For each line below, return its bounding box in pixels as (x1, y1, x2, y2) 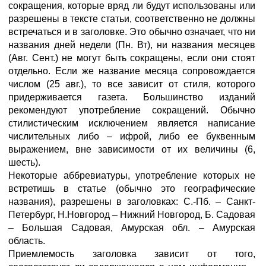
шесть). (8, 157, 40, 167)
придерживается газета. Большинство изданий (8, 92, 255, 102)
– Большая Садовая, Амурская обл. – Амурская (8, 223, 255, 233)
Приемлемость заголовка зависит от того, (8, 249, 255, 259)
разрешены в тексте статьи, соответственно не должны (8, 14, 255, 24)
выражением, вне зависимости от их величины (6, (8, 144, 255, 154)
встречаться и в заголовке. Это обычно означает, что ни (8, 27, 255, 37)
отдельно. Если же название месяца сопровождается (8, 66, 255, 76)
